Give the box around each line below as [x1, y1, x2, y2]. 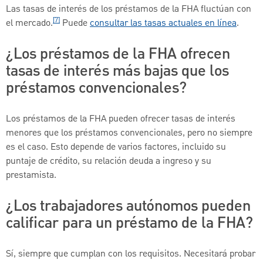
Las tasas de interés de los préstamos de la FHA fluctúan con [6, 2, 251, 16]
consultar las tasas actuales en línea [90, 16, 237, 31]
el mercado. [6, 16, 53, 31]
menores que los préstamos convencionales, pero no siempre [6, 126, 252, 140]
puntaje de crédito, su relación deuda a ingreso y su [6, 154, 211, 168]
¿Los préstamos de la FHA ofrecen [6, 42, 230, 65]
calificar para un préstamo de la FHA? [6, 211, 253, 234]
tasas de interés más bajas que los [6, 59, 229, 82]
